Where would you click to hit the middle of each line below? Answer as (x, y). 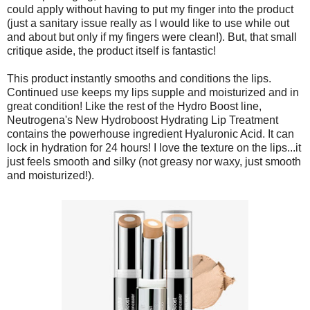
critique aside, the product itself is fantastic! (111, 51)
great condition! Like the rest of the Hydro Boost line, (134, 106)
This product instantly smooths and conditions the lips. (139, 78)
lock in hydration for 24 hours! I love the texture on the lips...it (154, 147)
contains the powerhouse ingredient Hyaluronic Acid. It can (151, 134)
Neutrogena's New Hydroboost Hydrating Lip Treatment (143, 120)
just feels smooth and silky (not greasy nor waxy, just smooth (154, 161)
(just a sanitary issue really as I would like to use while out (148, 23)
